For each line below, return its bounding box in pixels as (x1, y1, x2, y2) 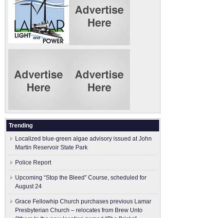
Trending (9, 122, 33, 129)
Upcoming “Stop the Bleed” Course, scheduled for (15, 174, 146, 181)
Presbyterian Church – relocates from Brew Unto (15, 207, 143, 214)
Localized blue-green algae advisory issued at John (15, 135, 152, 142)
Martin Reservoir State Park (15, 144, 88, 151)
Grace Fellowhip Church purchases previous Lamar (15, 198, 151, 205)
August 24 (15, 183, 42, 190)
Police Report (15, 159, 51, 166)
